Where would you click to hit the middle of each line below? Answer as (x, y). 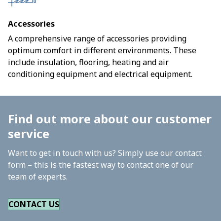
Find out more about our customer (110, 119)
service (29, 133)
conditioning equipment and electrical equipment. (100, 74)
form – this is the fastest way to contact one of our (101, 165)
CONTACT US (34, 204)
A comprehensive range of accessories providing (97, 38)
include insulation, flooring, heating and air (88, 62)
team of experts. (38, 177)
